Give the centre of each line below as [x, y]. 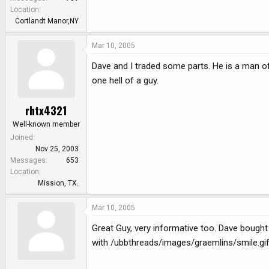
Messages [28, 161]
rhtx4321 [46, 111]
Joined [22, 138]
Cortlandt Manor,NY [47, 21]
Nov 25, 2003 [57, 149]
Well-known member [46, 125]
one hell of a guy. [125, 80]
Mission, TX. [58, 183]
